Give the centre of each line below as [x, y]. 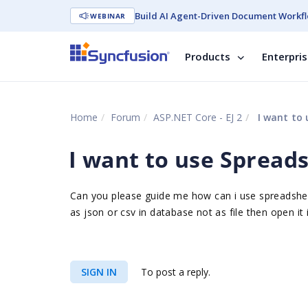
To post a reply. [174, 272]
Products [208, 56]
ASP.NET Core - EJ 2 [198, 117]
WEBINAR [108, 16]
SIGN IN [99, 272]
